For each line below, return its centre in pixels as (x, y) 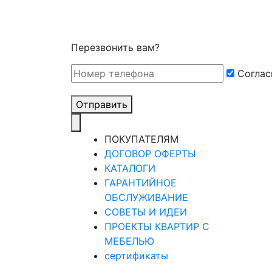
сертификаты (136, 256)
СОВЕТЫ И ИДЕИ (146, 212)
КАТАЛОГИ (130, 168)
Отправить (102, 105)
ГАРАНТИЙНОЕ (141, 183)
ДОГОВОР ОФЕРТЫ (150, 154)
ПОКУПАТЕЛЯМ (141, 139)
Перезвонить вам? (115, 48)
